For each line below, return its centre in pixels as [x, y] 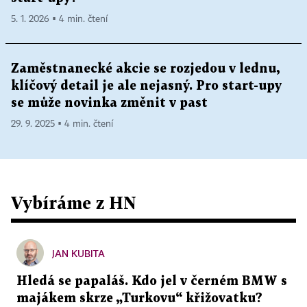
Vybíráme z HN [74, 202]
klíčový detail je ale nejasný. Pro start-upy [146, 86]
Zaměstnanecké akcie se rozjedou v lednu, [145, 69]
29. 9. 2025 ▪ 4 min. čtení [62, 124]
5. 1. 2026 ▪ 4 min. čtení [59, 19]
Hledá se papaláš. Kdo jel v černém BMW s [152, 281]
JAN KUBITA [78, 253]
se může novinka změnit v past [109, 103]
